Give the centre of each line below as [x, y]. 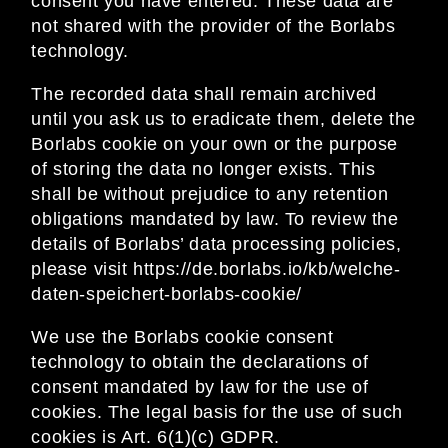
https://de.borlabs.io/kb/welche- [267, 269]
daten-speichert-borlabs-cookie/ [166, 294]
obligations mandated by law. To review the [215, 219]
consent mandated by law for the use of [200, 387]
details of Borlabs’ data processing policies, [216, 244]
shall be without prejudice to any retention [210, 194]
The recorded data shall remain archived [204, 94]
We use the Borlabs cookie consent [182, 337]
